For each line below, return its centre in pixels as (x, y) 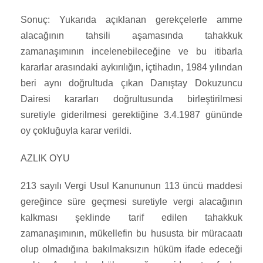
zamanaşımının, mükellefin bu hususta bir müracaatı (131, 234)
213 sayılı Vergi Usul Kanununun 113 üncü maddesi (131, 186)
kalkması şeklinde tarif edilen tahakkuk (131, 218)
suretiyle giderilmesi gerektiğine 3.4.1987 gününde (131, 115)
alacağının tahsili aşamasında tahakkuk (131, 36)
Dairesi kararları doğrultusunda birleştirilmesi (131, 99)
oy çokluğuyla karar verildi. (76, 131)
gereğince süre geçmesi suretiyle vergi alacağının (131, 202)
